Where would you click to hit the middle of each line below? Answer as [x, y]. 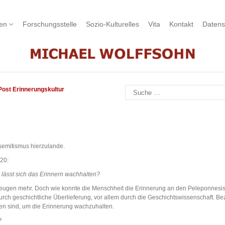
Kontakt [181, 24]
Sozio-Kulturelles [113, 24]
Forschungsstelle [50, 24]
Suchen [135, 89]
